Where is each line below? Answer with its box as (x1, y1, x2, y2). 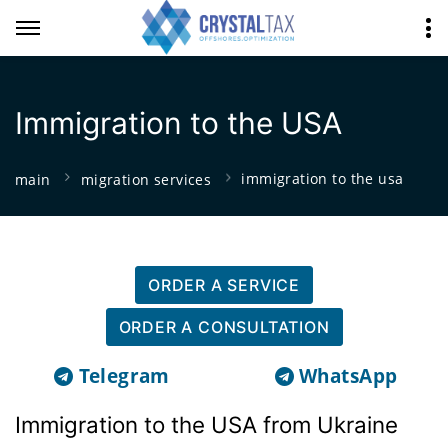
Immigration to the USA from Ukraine (15, 410, 398, 438)
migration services (80, 169, 212, 189)
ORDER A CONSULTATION (118, 316, 330, 337)
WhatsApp (299, 362, 398, 389)
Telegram (78, 362, 170, 389)
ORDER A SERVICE (148, 274, 300, 295)
